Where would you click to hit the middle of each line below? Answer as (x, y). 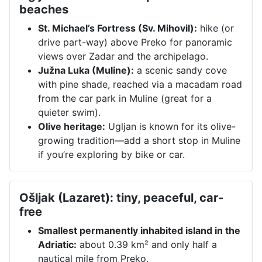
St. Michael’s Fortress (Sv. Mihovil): (118, 28)
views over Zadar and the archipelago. (123, 56)
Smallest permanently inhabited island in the (139, 230)
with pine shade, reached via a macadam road (140, 84)
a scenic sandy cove (180, 70)
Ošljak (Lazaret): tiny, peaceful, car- (121, 197)
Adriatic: (57, 244)
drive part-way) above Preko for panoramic (135, 42)
